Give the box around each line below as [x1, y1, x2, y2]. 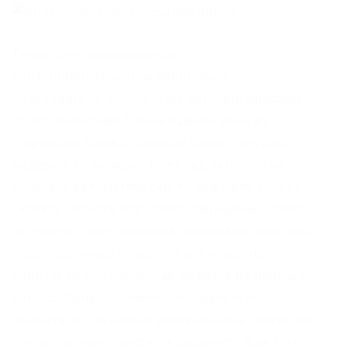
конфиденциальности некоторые [12, 68, 228, 84]
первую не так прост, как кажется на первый [12, 267, 305, 283]
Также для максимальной [12, 46, 179, 62]
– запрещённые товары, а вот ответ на [12, 245, 265, 261]
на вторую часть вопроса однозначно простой [12, 223, 310, 239]
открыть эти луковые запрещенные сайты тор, [12, 311, 317, 327]
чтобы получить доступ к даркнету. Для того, [12, 333, 304, 349]
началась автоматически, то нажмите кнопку [12, 179, 302, 194]
